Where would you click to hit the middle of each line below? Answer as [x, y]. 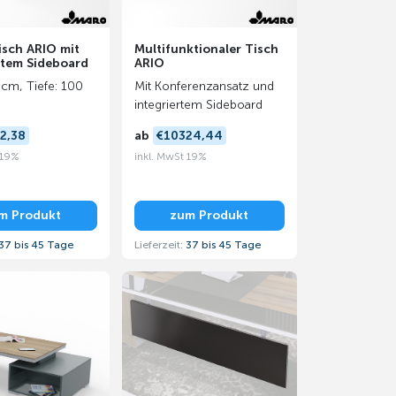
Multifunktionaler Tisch [206, 49]
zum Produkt [209, 216]
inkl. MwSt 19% [170, 156]
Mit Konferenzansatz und [204, 86]
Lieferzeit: [160, 244]
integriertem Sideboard [198, 105]
